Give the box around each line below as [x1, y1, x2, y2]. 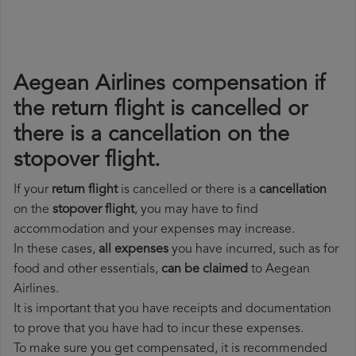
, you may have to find [134, 203, 258, 217]
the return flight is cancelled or [14, 99, 308, 122]
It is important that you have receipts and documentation [14, 303, 331, 316]
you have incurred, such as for [168, 243, 339, 257]
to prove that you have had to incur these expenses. [14, 323, 304, 336]
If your [14, 184, 52, 197]
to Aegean [248, 263, 310, 277]
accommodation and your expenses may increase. [14, 223, 295, 237]
